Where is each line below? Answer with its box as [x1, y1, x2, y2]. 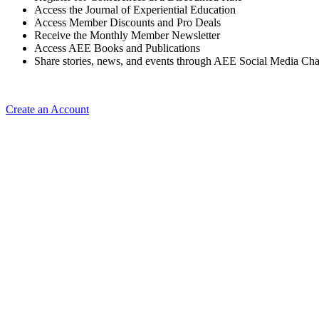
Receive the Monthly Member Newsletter [34, 29, 220, 42]
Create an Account [6, 103, 89, 116]
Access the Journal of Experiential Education [34, 4, 236, 16]
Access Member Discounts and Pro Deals [34, 16, 221, 29]
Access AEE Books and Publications [34, 42, 200, 55]
